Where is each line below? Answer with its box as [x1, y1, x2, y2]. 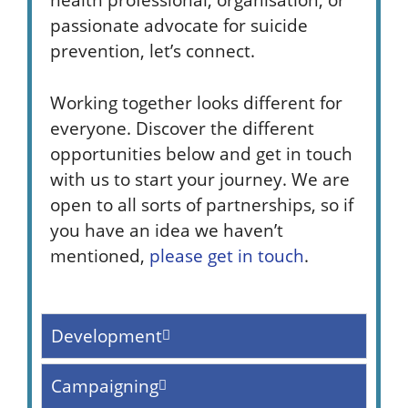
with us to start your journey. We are [50, 167, 350, 192]
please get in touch [149, 243, 304, 269]
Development [51, 322, 162, 348]
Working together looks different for [50, 90, 342, 116]
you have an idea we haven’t [50, 218, 283, 243]
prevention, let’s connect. [50, 38, 255, 64]
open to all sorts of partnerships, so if [50, 192, 353, 218]
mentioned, [50, 243, 149, 269]
